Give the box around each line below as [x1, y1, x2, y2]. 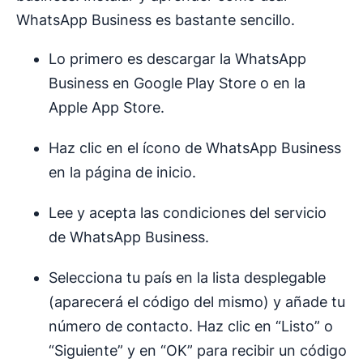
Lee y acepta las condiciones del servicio [49, 204, 327, 222]
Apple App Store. [49, 99, 164, 117]
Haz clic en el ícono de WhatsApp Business [49, 139, 341, 157]
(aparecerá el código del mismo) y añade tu [49, 293, 345, 311]
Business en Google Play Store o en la [49, 75, 305, 92]
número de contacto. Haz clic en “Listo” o [49, 318, 333, 335]
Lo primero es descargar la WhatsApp [49, 50, 306, 68]
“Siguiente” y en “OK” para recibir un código [49, 342, 347, 360]
